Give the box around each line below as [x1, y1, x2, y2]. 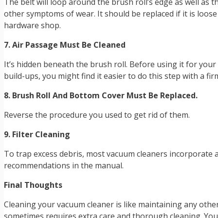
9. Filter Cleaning [4, 129, 70, 140]
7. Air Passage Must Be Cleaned [4, 39, 126, 51]
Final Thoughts [4, 180, 62, 191]
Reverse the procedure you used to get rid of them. [4, 109, 190, 121]
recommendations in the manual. [4, 160, 124, 171]
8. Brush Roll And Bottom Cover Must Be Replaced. [4, 90, 198, 101]
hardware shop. [4, 20, 61, 31]
